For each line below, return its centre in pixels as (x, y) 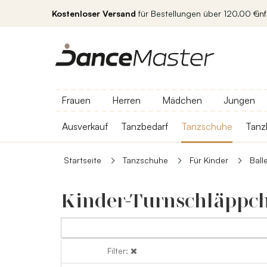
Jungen (239, 100)
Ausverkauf (85, 126)
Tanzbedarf (145, 126)
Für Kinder (209, 160)
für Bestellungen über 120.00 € (197, 13)
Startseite (83, 160)
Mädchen (182, 100)
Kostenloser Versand (94, 13)
